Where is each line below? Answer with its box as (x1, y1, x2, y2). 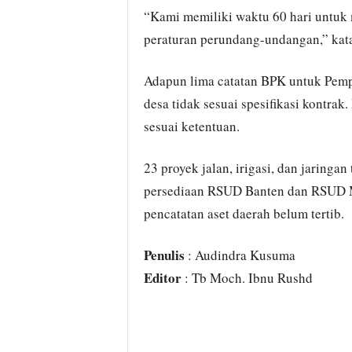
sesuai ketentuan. (143, 117, 240, 135)
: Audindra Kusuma (184, 246, 295, 264)
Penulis (143, 245, 185, 265)
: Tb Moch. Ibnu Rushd (181, 269, 313, 287)
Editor (143, 268, 181, 288)
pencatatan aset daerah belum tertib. (143, 204, 344, 222)
